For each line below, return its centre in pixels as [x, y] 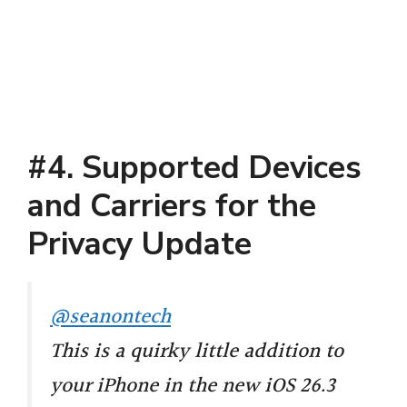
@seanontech [110, 317]
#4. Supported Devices [194, 167]
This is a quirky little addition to [197, 351]
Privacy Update [139, 243]
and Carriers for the [172, 205]
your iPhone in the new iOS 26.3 [193, 386]
